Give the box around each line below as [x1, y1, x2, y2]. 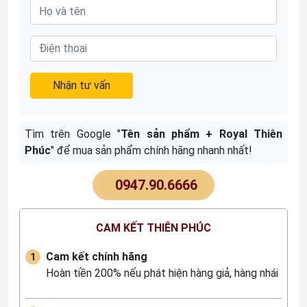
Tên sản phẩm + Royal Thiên [121, 127, 282, 140]
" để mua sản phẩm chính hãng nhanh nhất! [51, 144, 252, 157]
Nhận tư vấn [53, 79, 110, 92]
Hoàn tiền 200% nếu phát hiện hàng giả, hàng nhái [46, 267, 278, 280]
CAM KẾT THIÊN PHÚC [96, 221, 211, 234]
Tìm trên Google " [25, 127, 121, 140]
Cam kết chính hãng [46, 250, 147, 263]
